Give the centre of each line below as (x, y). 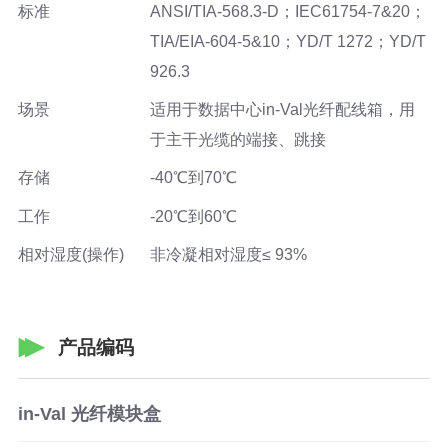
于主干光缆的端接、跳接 (237, 140)
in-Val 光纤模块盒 (89, 414)
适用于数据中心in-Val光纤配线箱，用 (282, 110)
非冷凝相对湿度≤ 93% (228, 254)
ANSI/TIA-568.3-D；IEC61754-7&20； (287, 11)
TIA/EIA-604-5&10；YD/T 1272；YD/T (287, 41)
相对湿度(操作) (70, 254)
